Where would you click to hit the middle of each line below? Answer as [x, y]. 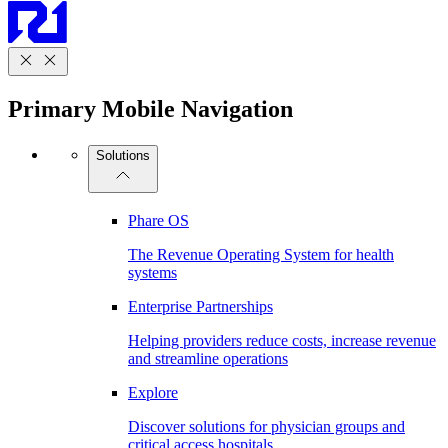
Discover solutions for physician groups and [266, 426]
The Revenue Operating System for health [261, 254]
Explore [153, 392]
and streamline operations [208, 358]
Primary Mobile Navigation [150, 108]
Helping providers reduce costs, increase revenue [282, 340]
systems [152, 272]
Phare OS [158, 220]
